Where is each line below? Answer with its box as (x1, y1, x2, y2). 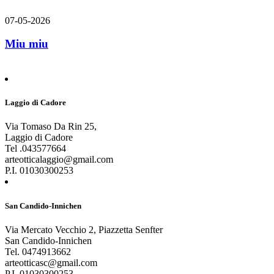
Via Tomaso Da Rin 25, (5, 121, 97, 132)
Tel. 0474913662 (5, 246, 71, 257)
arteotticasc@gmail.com (5, 257, 97, 268)
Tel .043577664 (5, 143, 66, 154)
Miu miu (5, 37, 48, 51)
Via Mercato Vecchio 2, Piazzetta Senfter (5, 224, 163, 235)
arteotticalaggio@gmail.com (5, 154, 113, 165)
